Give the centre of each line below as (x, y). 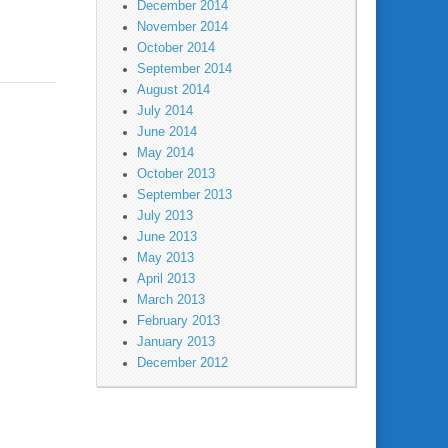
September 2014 (184, 68)
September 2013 (184, 194)
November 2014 (182, 26)
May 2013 (165, 257)
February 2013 (178, 320)
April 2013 (166, 278)
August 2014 (173, 89)
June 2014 (167, 131)
